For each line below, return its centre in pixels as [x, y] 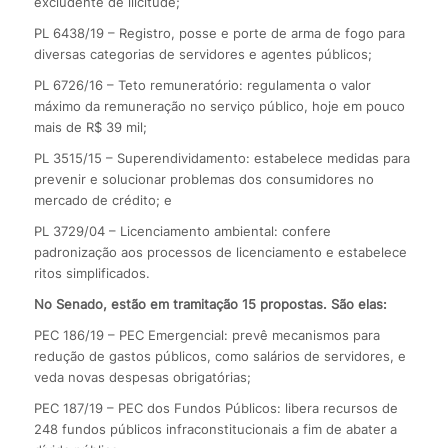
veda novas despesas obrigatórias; [142, 377]
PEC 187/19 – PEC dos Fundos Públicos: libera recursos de [215, 408]
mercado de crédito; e [102, 200]
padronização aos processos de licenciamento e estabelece [220, 252]
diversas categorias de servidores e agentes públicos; [202, 54]
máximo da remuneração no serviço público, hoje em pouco [219, 106]
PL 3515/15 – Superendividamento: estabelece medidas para [221, 158]
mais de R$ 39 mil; [90, 127]
